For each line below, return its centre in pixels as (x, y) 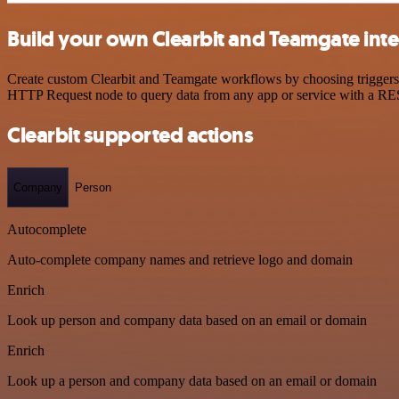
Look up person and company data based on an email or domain (187, 321)
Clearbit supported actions (130, 135)
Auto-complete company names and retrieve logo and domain (180, 260)
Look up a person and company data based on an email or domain (192, 381)
